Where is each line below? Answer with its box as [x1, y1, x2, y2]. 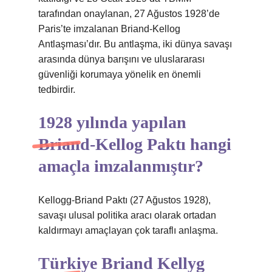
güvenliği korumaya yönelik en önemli [38, 69, 201, 80]
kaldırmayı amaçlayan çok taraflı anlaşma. [38, 225, 218, 236]
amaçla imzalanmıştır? [38, 157, 203, 175]
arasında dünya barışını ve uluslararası [38, 54, 205, 64]
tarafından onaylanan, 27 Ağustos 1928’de [38, 8, 220, 19]
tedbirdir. [38, 84, 75, 95]
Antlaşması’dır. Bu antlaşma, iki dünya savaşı [38, 39, 232, 49]
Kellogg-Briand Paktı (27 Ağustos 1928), [38, 195, 211, 205]
